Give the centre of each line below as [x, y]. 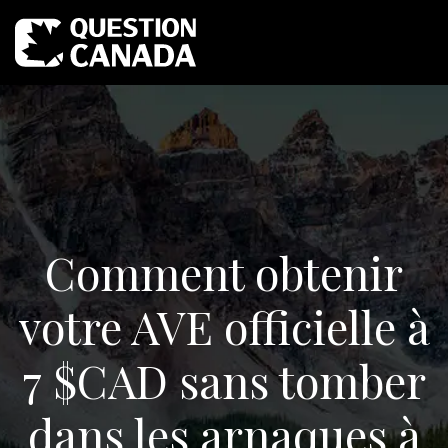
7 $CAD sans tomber [224, 380]
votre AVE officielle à [224, 326]
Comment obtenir [224, 272]
